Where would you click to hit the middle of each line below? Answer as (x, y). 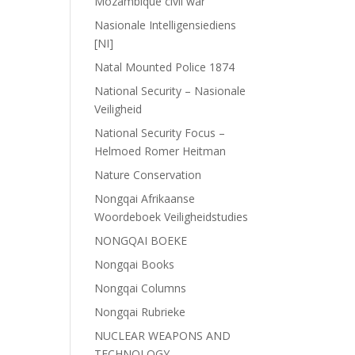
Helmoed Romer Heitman (160, 151)
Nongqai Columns (141, 288)
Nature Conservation (148, 175)
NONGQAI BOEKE (141, 240)
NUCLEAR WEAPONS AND (163, 336)
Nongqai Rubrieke (140, 312)
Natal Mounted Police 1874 (165, 67)
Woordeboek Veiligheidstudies (172, 217)
